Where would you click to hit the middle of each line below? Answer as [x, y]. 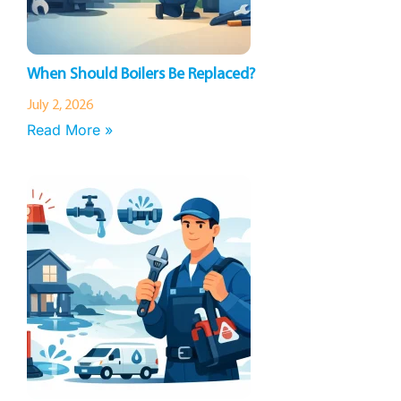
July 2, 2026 [60, 106]
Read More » [70, 130]
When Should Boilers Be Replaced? [141, 75]
